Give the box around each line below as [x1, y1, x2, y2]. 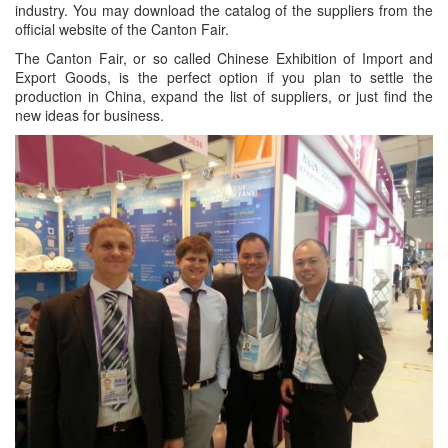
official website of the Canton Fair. [15, 19, 229, 40]
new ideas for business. [15, 105, 164, 126]
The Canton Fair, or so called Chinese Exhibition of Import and [15, 48, 433, 69]
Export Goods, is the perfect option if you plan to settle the [15, 67, 433, 88]
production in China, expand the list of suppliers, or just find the [15, 86, 433, 107]
